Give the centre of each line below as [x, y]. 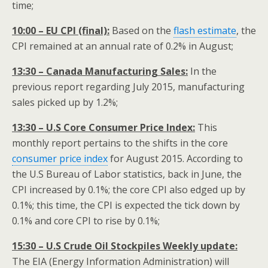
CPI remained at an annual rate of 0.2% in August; [123, 46]
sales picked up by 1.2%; [65, 103]
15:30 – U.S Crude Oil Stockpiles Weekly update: [125, 246]
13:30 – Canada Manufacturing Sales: [100, 71]
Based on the [141, 31]
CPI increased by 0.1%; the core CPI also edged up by [129, 190]
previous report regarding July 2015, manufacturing [128, 87]
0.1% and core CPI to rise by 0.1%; [86, 221]
